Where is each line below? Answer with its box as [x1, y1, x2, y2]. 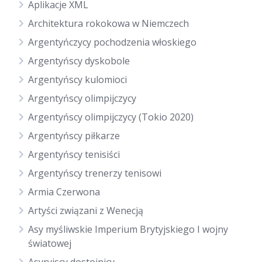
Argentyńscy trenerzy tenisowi [28, 167, 161, 180]
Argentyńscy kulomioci [28, 73, 127, 86]
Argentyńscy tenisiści [28, 148, 120, 161]
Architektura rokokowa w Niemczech [28, 17, 189, 30]
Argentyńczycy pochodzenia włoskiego [28, 36, 196, 49]
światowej [28, 237, 71, 250]
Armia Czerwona [28, 185, 100, 198]
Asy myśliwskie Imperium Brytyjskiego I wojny [28, 223, 228, 236]
